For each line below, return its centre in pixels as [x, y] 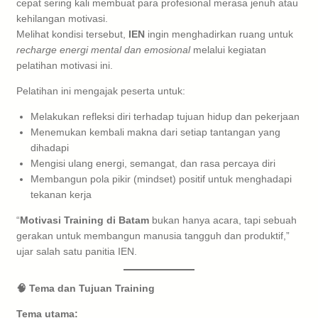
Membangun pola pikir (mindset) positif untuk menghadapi [161, 179]
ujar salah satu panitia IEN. [77, 251]
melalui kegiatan [228, 49]
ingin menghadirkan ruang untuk [219, 34]
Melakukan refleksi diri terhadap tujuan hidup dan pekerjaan [165, 116]
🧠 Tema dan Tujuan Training [86, 288]
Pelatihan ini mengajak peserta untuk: [101, 91]
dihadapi [50, 147]
